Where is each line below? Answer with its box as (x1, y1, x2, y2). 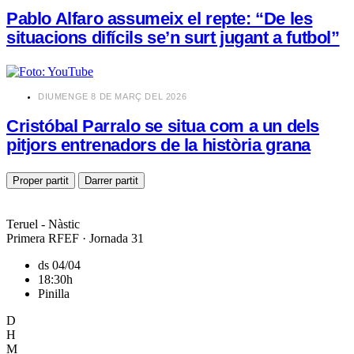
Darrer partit (85, 174, 138, 186)
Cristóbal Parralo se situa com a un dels (6, 115, 320, 136)
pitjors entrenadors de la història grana (6, 134, 311, 155)
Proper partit (13, 174, 69, 186)
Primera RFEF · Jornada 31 (6, 231, 144, 245)
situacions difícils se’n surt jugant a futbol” (6, 27, 340, 47)
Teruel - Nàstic (6, 217, 80, 231)
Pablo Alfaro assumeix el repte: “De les (6, 8, 313, 28)
